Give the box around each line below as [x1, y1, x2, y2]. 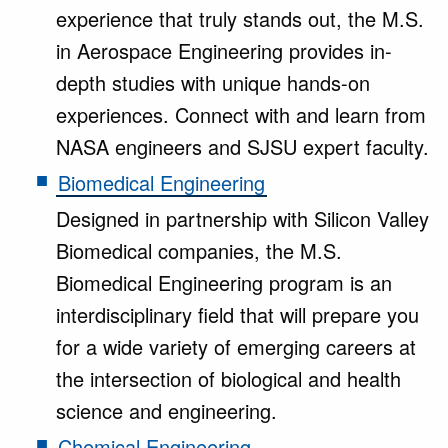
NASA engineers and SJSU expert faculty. [56, 132, 429, 161]
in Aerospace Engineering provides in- [56, 36, 392, 65]
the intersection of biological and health [56, 364, 401, 393]
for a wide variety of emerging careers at [56, 332, 416, 361]
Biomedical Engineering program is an [56, 268, 392, 297]
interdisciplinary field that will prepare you [56, 300, 419, 329]
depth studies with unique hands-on [56, 68, 370, 97]
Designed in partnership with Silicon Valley [56, 204, 429, 233]
